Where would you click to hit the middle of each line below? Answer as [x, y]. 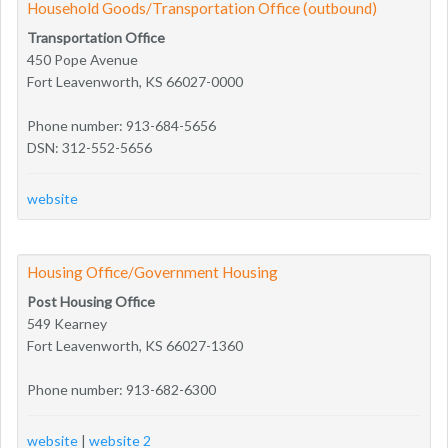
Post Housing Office [91, 301]
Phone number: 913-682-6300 [121, 389]
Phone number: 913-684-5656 [121, 125]
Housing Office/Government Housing [152, 271]
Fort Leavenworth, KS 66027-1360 [135, 345]
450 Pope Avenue [82, 59]
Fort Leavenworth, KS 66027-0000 [135, 81]
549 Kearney [67, 323]
